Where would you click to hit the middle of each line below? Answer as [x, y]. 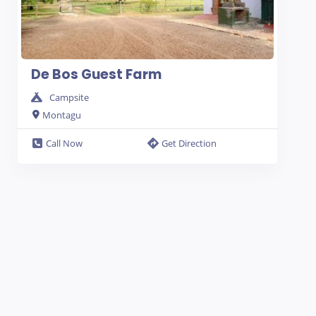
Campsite [69, 97]
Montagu [62, 115]
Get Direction [189, 143]
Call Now [64, 143]
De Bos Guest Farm [96, 74]
